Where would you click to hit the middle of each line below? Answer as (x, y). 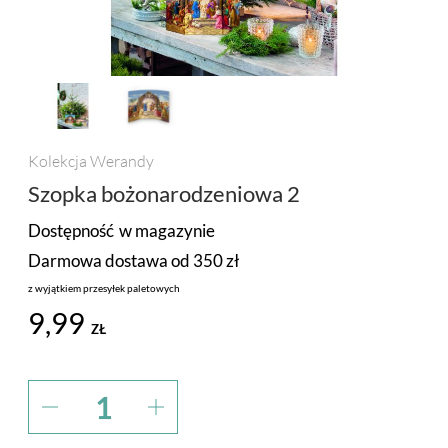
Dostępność (71, 231)
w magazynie (167, 231)
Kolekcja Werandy (91, 160)
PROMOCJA (65, 27)
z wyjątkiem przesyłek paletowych (104, 288)
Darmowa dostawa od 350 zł (133, 261)
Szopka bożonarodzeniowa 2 (164, 193)
